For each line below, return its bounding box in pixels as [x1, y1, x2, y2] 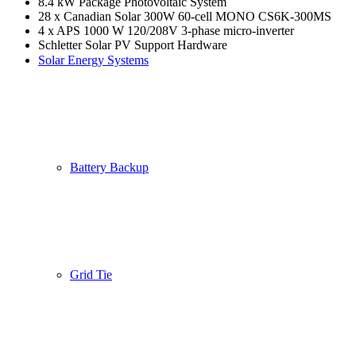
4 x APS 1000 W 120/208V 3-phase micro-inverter [38, 23, 294, 37]
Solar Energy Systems [38, 53, 149, 67]
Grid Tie [70, 268, 112, 281]
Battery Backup [70, 161, 149, 174]
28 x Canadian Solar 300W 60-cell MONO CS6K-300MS [38, 9, 331, 23]
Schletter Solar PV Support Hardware [38, 37, 227, 52]
